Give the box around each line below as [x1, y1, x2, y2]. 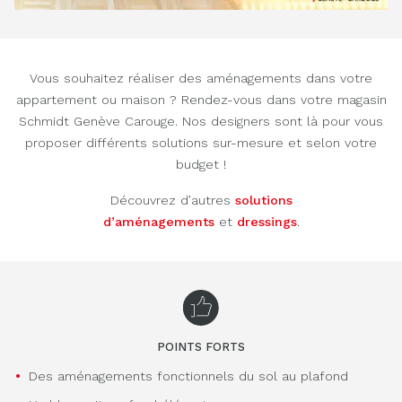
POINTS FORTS [157, 339, 245, 354]
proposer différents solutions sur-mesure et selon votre [25, 135, 377, 150]
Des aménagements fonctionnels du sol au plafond [29, 368, 348, 383]
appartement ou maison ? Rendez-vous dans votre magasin [15, 92, 387, 107]
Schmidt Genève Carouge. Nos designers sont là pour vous [19, 113, 383, 128]
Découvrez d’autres [109, 192, 235, 207]
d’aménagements [102, 214, 214, 229]
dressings [236, 214, 297, 229]
